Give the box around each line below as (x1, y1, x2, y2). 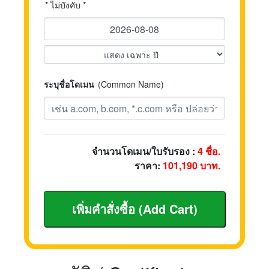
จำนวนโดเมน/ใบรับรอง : (92, 144, 198, 158)
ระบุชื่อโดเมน (44, 78, 94, 90)
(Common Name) (98, 78, 164, 90)
